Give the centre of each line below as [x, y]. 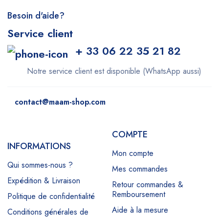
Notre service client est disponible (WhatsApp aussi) [114, 71]
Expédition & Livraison [44, 181]
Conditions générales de [48, 212]
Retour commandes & [148, 185]
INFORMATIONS [39, 146]
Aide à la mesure [140, 210]
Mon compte [133, 153]
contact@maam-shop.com [60, 102]
